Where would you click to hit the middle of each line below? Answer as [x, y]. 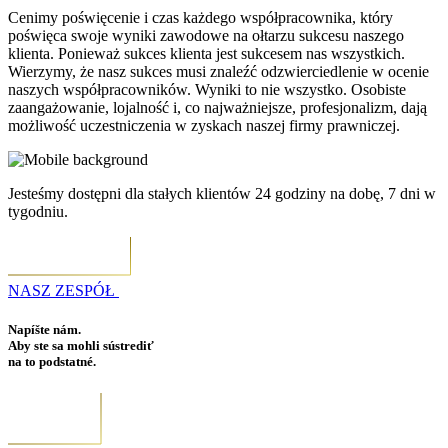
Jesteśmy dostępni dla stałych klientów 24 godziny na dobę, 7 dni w [222, 194]
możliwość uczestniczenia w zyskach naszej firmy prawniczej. [204, 126]
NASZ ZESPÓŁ [63, 291]
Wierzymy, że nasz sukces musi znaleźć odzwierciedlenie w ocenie [218, 72]
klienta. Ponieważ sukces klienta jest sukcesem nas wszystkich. [206, 54]
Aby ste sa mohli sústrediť [81, 346]
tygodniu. [38, 212]
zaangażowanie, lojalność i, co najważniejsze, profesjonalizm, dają [217, 108]
